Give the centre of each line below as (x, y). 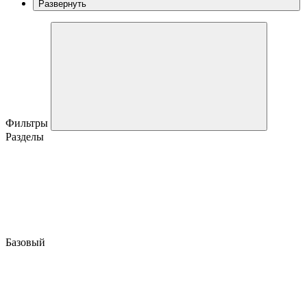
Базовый (27, 242)
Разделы (25, 136)
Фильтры (28, 123)
